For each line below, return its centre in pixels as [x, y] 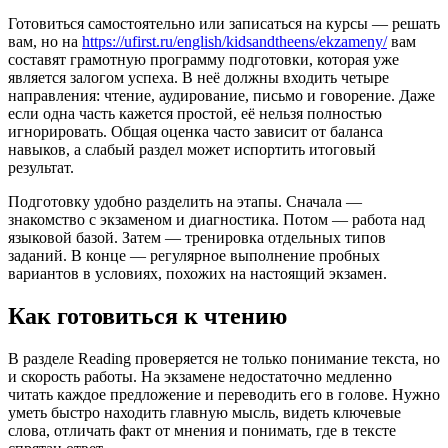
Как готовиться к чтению [147, 315]
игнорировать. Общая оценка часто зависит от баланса [195, 132]
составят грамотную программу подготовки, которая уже [203, 60]
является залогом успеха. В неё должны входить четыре [198, 78]
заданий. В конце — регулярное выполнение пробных [194, 256]
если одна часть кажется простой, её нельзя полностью [195, 114]
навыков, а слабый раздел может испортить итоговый [192, 150]
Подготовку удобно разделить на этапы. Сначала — [185, 202]
